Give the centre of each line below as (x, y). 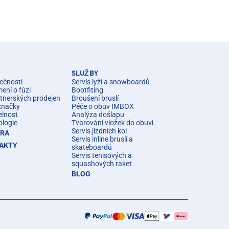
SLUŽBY (85, 74)
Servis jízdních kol (99, 131)
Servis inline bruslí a (102, 139)
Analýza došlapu (98, 114)
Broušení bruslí (95, 98)
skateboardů (92, 147)
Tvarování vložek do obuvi (112, 123)
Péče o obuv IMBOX (103, 106)
